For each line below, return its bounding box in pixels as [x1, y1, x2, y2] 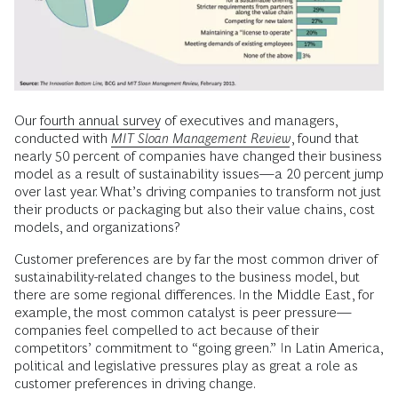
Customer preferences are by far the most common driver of [14, 251, 378, 267]
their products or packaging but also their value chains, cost [14, 201, 375, 217]
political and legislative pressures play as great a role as [14, 357, 358, 373]
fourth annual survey [40, 112, 161, 128]
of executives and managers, [161, 112, 338, 128]
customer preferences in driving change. [14, 375, 256, 391]
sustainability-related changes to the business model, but [14, 268, 360, 284]
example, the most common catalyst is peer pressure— [14, 304, 352, 320]
